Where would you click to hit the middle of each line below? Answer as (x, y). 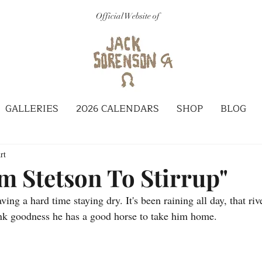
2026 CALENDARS (118, 109)
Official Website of (128, 16)
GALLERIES (32, 109)
